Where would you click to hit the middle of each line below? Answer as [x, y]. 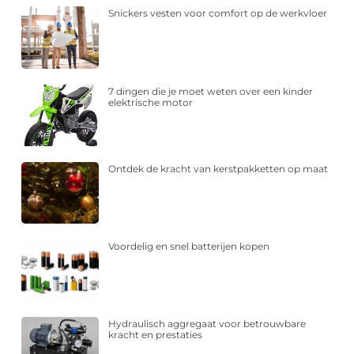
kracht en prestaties [156, 335]
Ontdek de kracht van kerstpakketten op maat [218, 168]
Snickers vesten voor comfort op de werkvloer [218, 13]
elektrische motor [151, 102]
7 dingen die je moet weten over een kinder [211, 91]
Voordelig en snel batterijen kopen [189, 246]
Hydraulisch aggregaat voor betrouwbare [207, 324]
